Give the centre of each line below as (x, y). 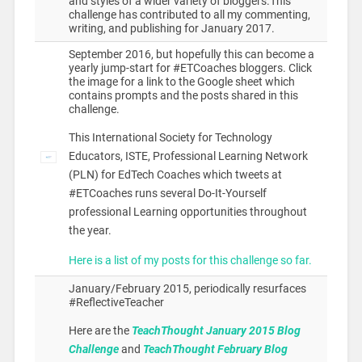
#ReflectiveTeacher (116, 303)
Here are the (99, 330)
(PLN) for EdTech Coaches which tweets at (175, 175)
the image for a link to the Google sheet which (181, 82)
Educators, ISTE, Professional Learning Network (188, 156)
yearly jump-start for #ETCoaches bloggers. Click (190, 69)
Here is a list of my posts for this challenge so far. (190, 261)
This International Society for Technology (170, 137)
